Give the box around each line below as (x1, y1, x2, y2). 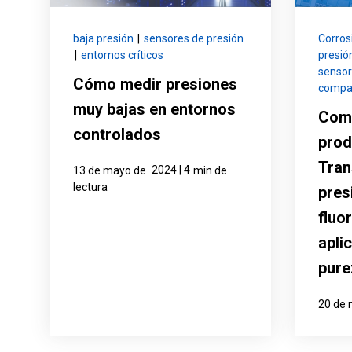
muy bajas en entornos (72, 100, 236, 119)
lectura (72, 181, 108, 194)
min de (192, 164, 227, 178)
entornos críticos (80, 49, 163, 62)
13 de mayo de (72, 164, 146, 178)
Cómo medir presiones (72, 75, 237, 94)
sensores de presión (143, 32, 244, 46)
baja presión (72, 32, 134, 46)
